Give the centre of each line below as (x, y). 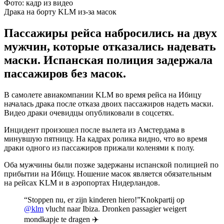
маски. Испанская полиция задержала (108, 60)
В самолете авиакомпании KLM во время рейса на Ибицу (103, 94)
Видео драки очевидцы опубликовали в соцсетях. (89, 112)
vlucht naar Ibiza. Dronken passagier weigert (115, 208)
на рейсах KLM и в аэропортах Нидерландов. (83, 182)
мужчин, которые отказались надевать (110, 46)
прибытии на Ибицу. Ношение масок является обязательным (108, 173)
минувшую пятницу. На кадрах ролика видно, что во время (105, 138)
